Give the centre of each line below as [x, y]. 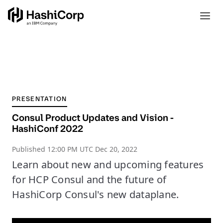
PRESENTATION [40, 99]
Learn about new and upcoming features [108, 165]
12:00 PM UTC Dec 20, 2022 [92, 149]
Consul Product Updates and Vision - [93, 118]
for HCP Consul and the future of [89, 179]
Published [30, 149]
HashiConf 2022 [48, 129]
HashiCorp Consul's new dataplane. [96, 194]
